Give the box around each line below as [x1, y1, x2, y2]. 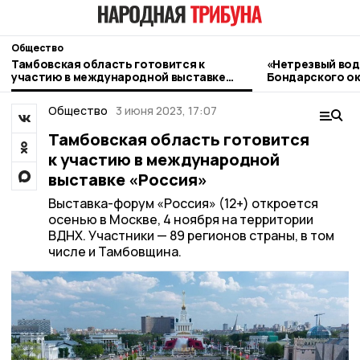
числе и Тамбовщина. [47, 243, 182, 260]
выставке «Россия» [47, 169, 207, 190]
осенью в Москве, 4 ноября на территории [47, 211, 313, 228]
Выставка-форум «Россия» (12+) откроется [47, 194, 318, 212]
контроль [266, 81, 323, 97]
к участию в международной [47, 149, 280, 170]
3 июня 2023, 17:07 [116, 103, 217, 118]
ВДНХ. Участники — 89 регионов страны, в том [47, 227, 334, 244]
